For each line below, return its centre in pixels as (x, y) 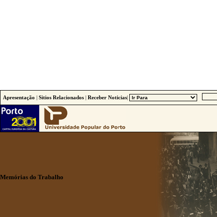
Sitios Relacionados (61, 97)
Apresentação (19, 97)
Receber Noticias (107, 97)
